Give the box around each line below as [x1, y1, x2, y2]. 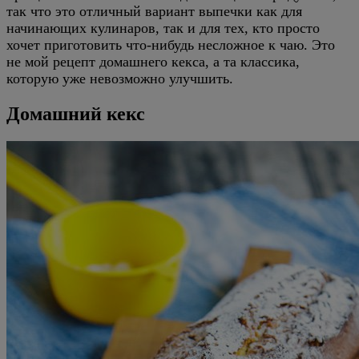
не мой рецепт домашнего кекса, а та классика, [6, 54, 300, 70]
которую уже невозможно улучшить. [6, 71, 233, 87]
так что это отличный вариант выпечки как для [6, 3, 302, 19]
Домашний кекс [6, 103, 145, 124]
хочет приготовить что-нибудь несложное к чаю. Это [6, 37, 335, 53]
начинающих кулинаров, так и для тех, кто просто [6, 20, 320, 36]
